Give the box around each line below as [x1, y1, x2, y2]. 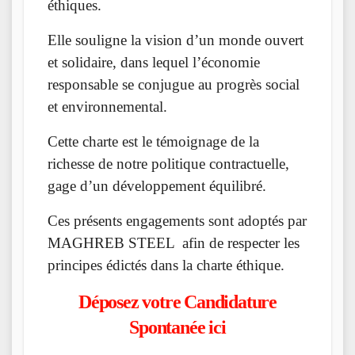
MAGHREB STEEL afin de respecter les [48, 235, 300, 252]
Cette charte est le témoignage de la [48, 133, 259, 151]
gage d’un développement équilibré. [48, 177, 266, 195]
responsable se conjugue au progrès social [48, 76, 300, 94]
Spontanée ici [129, 317, 226, 338]
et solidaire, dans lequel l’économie [48, 54, 260, 71]
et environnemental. [48, 98, 167, 116]
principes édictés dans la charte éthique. [48, 257, 284, 274]
